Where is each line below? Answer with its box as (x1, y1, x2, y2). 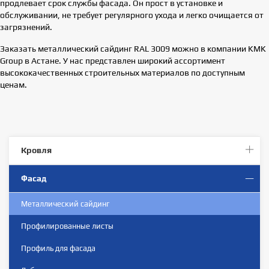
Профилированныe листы (21, 221, 113, 231)
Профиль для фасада (21, 243, 95, 253)
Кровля (21, 145, 52, 155)
